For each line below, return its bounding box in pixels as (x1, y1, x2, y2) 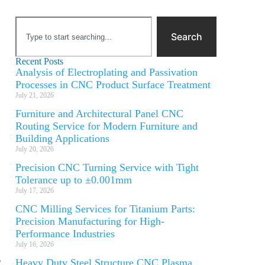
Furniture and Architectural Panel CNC (15, 108, 183, 119)
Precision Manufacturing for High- (15, 215, 164, 227)
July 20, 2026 (15, 145, 54, 153)
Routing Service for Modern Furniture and (15, 120, 198, 132)
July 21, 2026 (15, 91, 54, 99)
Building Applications (15, 132, 109, 144)
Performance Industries (15, 228, 115, 240)
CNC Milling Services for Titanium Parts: (15, 203, 195, 215)
